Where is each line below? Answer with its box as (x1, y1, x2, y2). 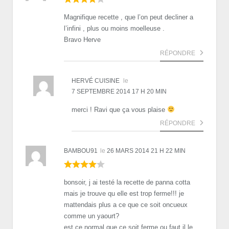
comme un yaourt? (64, 212, 119, 220)
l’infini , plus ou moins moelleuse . (64, 24, 165, 32)
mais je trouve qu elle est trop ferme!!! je (64, 189, 184, 197)
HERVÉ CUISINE (72, 77, 120, 84)
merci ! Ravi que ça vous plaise (72, 105, 167, 113)
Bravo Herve (64, 35, 101, 43)
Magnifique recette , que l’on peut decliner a (64, 13, 193, 21)
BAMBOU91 (64, 147, 98, 154)
